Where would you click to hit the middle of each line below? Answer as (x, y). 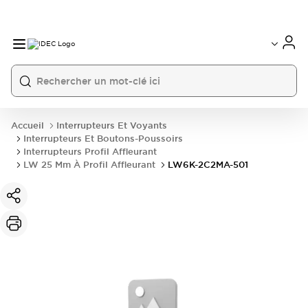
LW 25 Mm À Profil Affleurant (89, 165)
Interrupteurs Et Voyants (112, 125)
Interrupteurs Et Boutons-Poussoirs (103, 139)
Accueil (27, 125)
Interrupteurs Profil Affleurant (90, 152)
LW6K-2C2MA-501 (208, 165)
